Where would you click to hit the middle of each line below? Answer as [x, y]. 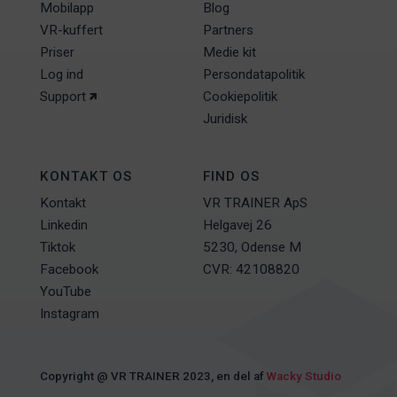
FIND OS [231, 177]
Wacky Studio [304, 377]
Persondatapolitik [253, 75]
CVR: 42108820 [251, 270]
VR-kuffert [71, 31]
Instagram [69, 314]
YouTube [65, 292]
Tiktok [57, 248]
